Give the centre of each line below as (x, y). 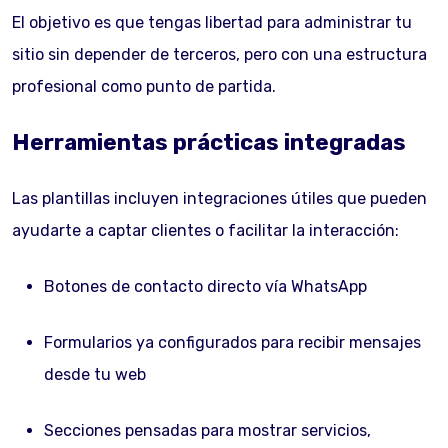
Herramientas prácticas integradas (209, 142)
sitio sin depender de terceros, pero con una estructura (219, 54)
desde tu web (95, 374)
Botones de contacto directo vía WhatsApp (205, 286)
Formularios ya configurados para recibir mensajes (232, 342)
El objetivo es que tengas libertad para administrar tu (212, 22)
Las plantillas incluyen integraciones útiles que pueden (219, 198)
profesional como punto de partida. (144, 86)
